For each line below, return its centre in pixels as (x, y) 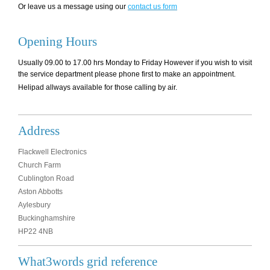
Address (39, 131)
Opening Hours (58, 42)
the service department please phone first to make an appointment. (127, 74)
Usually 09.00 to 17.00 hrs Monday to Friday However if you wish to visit (135, 63)
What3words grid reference (88, 262)
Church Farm (39, 165)
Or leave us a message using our (72, 7)
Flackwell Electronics (52, 152)
